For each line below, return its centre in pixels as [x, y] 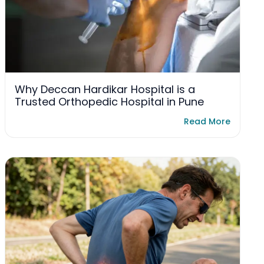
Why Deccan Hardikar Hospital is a [105, 90]
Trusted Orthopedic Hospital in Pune [109, 102]
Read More [207, 121]
